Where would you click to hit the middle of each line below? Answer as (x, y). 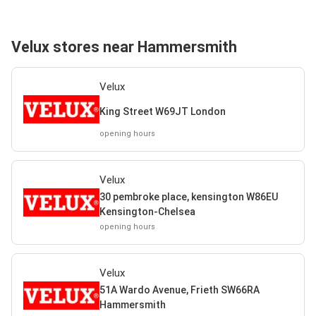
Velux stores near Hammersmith (124, 47)
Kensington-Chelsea (147, 212)
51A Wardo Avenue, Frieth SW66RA (179, 290)
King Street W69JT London (162, 111)
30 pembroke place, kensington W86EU (188, 197)
